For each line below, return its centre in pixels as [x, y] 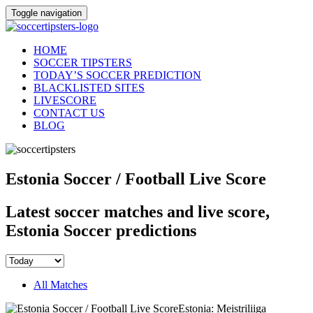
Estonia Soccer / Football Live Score [136, 179]
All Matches [60, 284]
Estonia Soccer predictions [101, 230]
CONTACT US [69, 113]
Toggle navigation [46, 13]
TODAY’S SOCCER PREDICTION [117, 75]
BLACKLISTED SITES [89, 88]
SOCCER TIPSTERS [83, 63]
